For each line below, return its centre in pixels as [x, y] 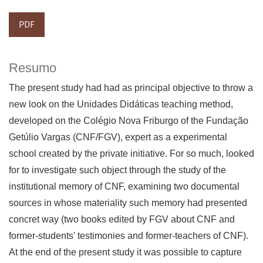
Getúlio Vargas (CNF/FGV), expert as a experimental [118, 137]
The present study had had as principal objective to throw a [131, 88]
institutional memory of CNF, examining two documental [124, 187]
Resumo [33, 68]
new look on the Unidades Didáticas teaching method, [121, 104]
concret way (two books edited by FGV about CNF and [122, 220]
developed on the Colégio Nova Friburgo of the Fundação [129, 121]
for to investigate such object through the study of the [117, 170]
